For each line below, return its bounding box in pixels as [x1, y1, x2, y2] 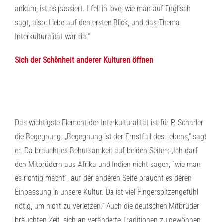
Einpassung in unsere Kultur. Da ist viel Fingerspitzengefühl [15, 187, 198, 197]
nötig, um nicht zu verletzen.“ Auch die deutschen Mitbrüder [15, 201, 199, 211]
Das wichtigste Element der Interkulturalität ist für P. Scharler [15, 118, 203, 127]
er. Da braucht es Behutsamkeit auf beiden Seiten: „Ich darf [15, 146, 198, 155]
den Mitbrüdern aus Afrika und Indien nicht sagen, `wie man [15, 160, 201, 169]
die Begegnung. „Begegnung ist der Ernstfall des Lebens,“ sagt [15, 132, 207, 141]
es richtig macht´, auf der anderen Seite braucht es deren [15, 173, 192, 183]
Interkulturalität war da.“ [15, 32, 90, 41]
